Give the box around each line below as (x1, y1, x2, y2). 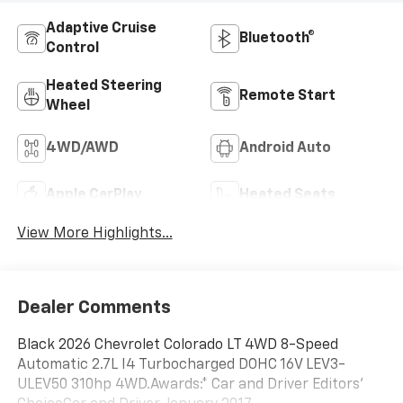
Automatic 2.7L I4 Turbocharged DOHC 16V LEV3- (16, 357, 345, 372)
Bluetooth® (239, 31, 315, 47)
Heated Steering (45, 79, 162, 94)
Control (45, 41, 99, 57)
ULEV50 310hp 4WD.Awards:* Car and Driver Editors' (16, 377, 363, 392)
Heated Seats (239, 188, 336, 203)
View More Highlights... (16, 227, 173, 242)
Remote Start (239, 89, 336, 104)
